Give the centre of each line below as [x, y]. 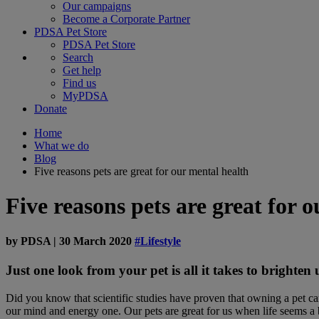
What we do [62, 146]
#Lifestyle [158, 241]
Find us [79, 83]
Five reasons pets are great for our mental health [141, 171]
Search [78, 57]
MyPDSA [85, 96]
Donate [51, 109]
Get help [82, 70]
